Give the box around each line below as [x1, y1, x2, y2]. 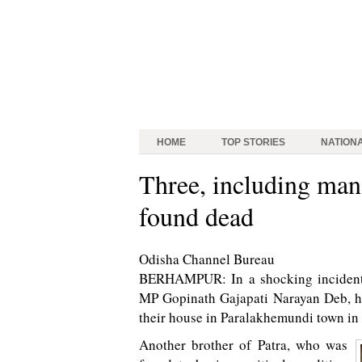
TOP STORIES [221, 137, 285, 148]
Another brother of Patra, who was [139, 335, 347, 354]
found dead [139, 199, 254, 234]
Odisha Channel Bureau [139, 250, 275, 268]
